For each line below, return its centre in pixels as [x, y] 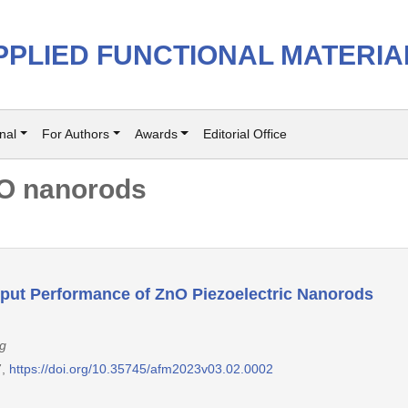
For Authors [75, 134]
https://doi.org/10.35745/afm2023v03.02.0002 [141, 369]
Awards [156, 134]
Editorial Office [245, 134]
